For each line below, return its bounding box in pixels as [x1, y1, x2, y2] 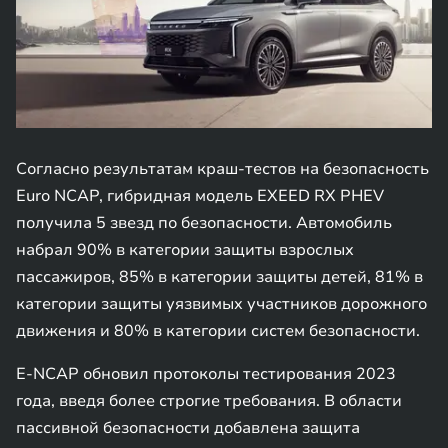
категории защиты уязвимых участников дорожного [16, 293, 427, 315]
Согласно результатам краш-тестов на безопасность [16, 158, 429, 180]
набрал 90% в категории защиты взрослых [16, 239, 354, 261]
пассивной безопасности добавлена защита [16, 417, 360, 439]
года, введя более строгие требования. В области [16, 390, 402, 412]
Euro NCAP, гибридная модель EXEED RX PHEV [16, 185, 384, 207]
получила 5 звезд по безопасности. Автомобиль [16, 212, 392, 234]
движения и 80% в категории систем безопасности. [16, 320, 420, 342]
